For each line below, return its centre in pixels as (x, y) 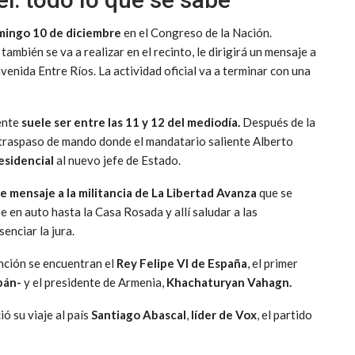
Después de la (279, 122)
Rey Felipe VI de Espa (175, 263)
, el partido (284, 315)
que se (276, 193)
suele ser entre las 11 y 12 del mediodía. (132, 122)
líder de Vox (223, 315)
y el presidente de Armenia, (95, 282)
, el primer (273, 263)
